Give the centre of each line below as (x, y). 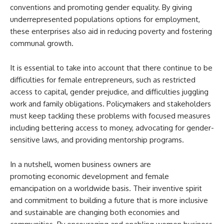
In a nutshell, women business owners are (80, 164)
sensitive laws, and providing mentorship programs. (97, 140)
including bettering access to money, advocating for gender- (112, 128)
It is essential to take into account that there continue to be (111, 68)
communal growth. (42, 43)
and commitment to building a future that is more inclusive (109, 200)
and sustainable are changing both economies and (95, 212)
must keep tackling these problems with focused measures (110, 116)
